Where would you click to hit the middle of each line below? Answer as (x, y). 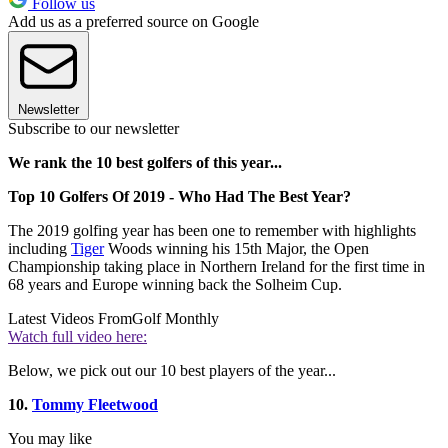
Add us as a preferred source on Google (133, 22)
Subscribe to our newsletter (93, 129)
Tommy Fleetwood (95, 405)
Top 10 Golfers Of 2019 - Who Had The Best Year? (179, 197)
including (39, 249)
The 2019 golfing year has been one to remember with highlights (212, 231)
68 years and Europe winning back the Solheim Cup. (175, 285)
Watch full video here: (77, 337)
